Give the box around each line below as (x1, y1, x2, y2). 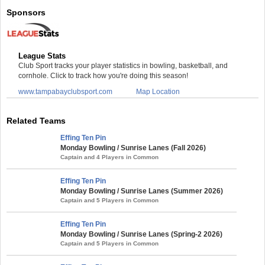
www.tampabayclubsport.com (18, 87, 112, 96)
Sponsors (7, 7, 46, 17)
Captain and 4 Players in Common (60, 153, 159, 160)
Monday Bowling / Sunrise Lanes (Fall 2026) (60, 143, 206, 152)
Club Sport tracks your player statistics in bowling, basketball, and (18, 61, 228, 70)
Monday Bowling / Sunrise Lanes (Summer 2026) (60, 186, 223, 195)
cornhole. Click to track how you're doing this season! (18, 71, 188, 80)
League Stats (18, 51, 66, 60)
